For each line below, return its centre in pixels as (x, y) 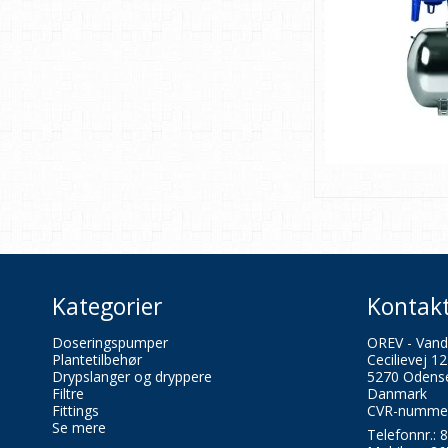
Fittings (75, 411)
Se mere (79, 428)
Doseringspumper (110, 343)
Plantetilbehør (97, 360)
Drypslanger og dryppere (132, 377)
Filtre (68, 394)
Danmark (397, 394)
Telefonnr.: (403, 435)
